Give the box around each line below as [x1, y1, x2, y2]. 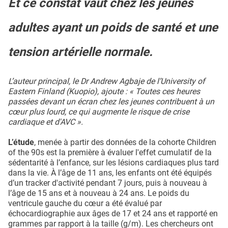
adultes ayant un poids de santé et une [8, 20, 218, 35]
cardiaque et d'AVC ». [8, 117, 83, 127]
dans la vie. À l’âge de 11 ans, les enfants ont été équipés [8, 168, 212, 178]
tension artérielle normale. [8, 45, 153, 60]
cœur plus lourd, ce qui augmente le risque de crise [8, 107, 189, 117]
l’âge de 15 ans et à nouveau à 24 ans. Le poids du [8, 188, 189, 198]
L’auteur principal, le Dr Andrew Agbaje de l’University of [8, 76, 205, 87]
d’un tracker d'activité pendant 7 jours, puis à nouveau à [8, 178, 207, 188]
